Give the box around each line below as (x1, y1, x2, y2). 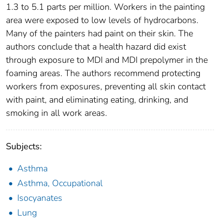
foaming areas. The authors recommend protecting (6, 67, 200, 80)
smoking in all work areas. (6, 107, 107, 119)
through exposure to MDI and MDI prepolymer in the (6, 54, 208, 66)
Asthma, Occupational (17, 177, 103, 190)
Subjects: (6, 140, 42, 153)
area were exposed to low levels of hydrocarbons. (6, 14, 198, 27)
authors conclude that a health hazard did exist (6, 41, 186, 53)
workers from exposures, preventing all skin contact (6, 81, 206, 93)
